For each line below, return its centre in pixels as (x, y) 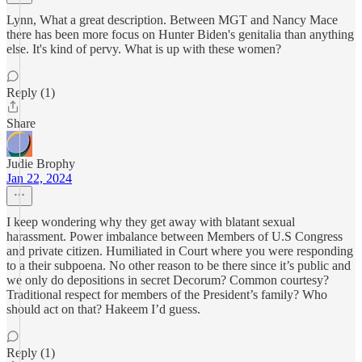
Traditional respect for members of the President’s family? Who (167, 295)
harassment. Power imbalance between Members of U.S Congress (175, 236)
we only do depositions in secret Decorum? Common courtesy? (168, 280)
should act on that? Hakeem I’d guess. (103, 309)
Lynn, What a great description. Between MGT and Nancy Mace (172, 20)
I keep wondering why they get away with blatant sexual (151, 222)
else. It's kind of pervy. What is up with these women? (144, 49)
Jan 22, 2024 (39, 178)
